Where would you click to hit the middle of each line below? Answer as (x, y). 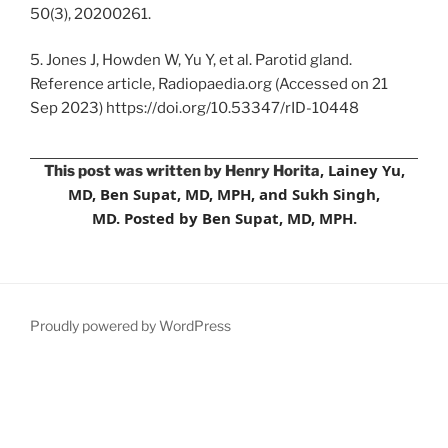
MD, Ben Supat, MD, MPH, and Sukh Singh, (224, 193)
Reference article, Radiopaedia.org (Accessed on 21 (209, 84)
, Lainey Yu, (362, 169)
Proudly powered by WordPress (130, 326)
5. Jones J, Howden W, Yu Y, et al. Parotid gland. (191, 60)
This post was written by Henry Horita (181, 170)
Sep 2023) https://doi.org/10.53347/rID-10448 (194, 108)
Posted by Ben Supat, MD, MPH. (240, 217)
